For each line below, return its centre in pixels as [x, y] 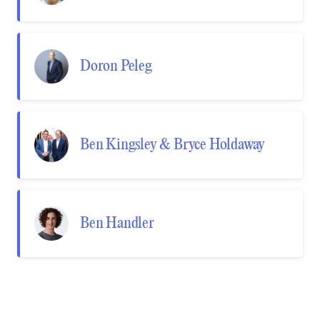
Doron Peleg [116, 66]
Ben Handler [117, 224]
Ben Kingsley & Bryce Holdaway [173, 145]
